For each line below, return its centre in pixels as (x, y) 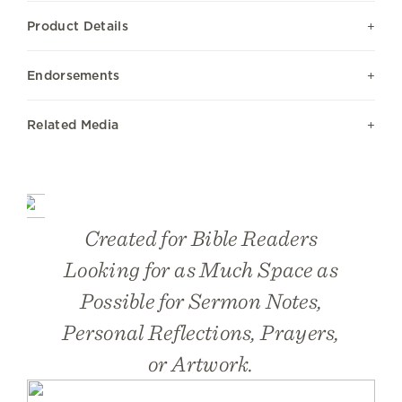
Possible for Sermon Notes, (201, 300)
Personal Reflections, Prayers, (201, 332)
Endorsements (74, 75)
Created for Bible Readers (201, 237)
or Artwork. (201, 363)
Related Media (73, 124)
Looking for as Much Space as (201, 269)
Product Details (78, 26)
